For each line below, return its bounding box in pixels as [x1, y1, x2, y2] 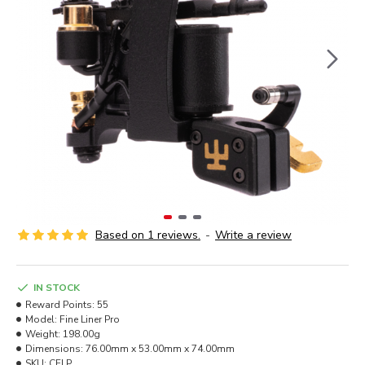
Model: [25, 313, 57, 326]
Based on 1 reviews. [95, 227, 200, 243]
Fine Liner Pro [59, 313, 120, 326]
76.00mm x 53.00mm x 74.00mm [86, 342, 235, 355]
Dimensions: [25, 342, 83, 355]
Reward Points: [25, 298, 95, 311]
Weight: [25, 328, 60, 341]
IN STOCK [33, 281, 80, 294]
